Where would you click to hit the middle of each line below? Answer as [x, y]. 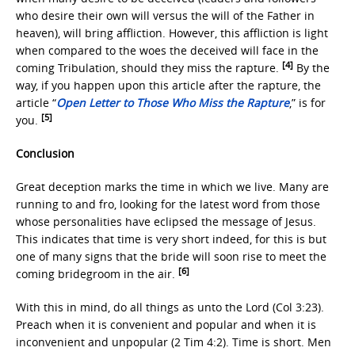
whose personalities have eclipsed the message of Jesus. [166, 221]
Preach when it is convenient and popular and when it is [166, 324]
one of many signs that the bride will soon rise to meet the [171, 256]
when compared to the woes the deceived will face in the [167, 50]
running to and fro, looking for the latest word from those [168, 204]
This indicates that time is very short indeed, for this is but [171, 239]
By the [311, 68]
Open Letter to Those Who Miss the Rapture [173, 103]
